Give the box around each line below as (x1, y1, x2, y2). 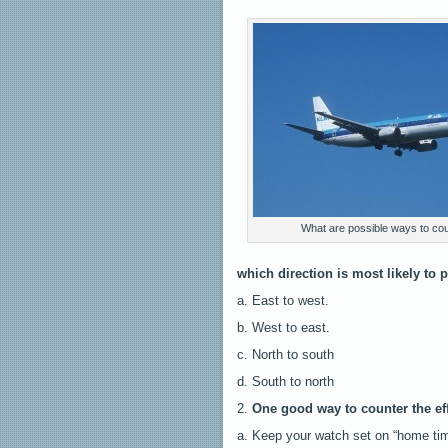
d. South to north (237, 373, 334, 389)
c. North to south (237, 346, 334, 362)
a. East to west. (237, 292, 329, 308)
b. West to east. (237, 319, 330, 335)
